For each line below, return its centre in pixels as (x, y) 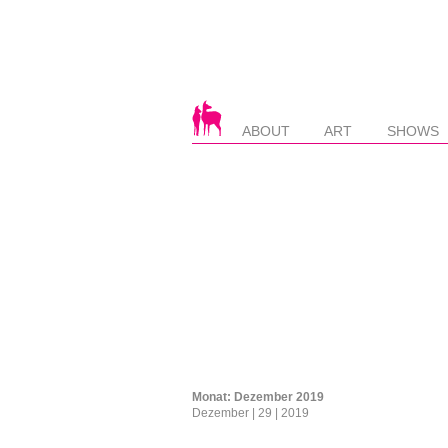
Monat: (213, 396)
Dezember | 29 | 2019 (250, 412)
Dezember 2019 (279, 396)
